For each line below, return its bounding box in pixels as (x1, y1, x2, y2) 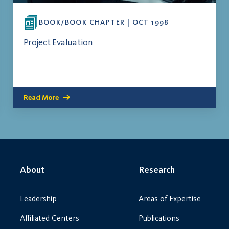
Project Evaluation (23, 37, 93, 49)
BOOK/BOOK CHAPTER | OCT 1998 (38, 18, 169, 27)
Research (139, 164, 175, 176)
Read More (23, 93, 59, 102)
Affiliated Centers (20, 213, 79, 223)
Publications (139, 213, 179, 223)
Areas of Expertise (139, 194, 201, 204)
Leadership (20, 194, 57, 204)
